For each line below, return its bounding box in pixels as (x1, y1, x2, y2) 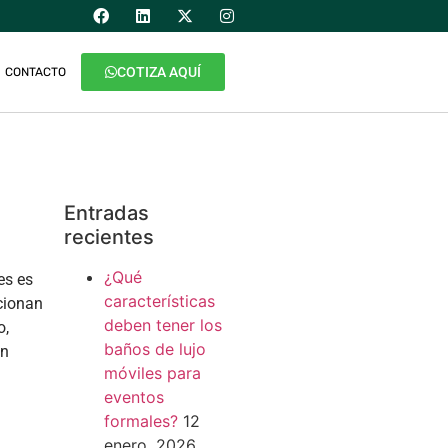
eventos (103, 387, 164, 407)
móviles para (103, 363, 201, 383)
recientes (63, 225, 154, 249)
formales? (103, 411, 178, 431)
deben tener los (103, 315, 222, 335)
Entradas (63, 201, 149, 225)
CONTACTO (5, 65, 66, 79)
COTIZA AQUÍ (117, 64, 201, 80)
